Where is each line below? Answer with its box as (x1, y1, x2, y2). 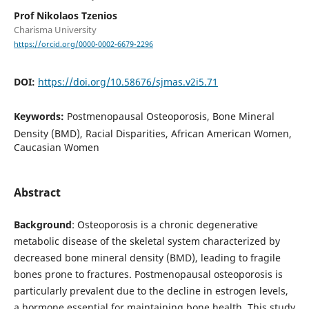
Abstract (13, 185, 61, 201)
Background (13, 218, 72, 232)
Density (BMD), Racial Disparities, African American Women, (13, 127, 292, 141)
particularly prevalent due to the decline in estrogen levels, (13, 284, 288, 298)
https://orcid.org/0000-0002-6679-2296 (13, 39, 153, 50)
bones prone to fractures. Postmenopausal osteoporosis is (13, 268, 283, 281)
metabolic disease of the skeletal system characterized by (13, 235, 280, 248)
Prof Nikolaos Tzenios (13, 8, 117, 22)
